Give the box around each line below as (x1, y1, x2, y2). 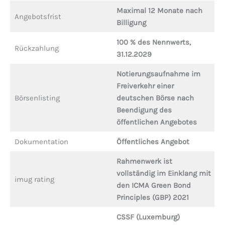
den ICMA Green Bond (116, 181, 191, 190)
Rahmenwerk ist (116, 157, 172, 166)
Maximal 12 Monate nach (116, 6, 202, 15)
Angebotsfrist (14, 12, 61, 21)
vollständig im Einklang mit (116, 169, 211, 178)
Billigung (116, 18, 146, 27)
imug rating (14, 175, 54, 184)
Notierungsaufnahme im (116, 69, 200, 78)
